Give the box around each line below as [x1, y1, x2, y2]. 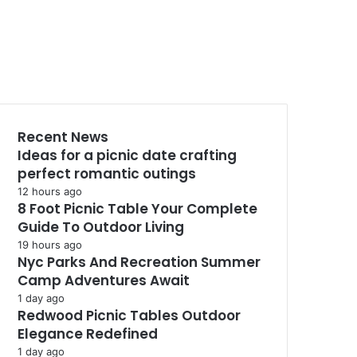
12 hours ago [18, 185, 82, 198]
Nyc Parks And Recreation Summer [18, 253, 261, 272]
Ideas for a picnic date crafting [18, 146, 237, 165]
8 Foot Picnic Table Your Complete [18, 199, 257, 218]
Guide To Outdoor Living [18, 218, 184, 237]
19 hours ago [18, 238, 82, 251]
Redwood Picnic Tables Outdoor [18, 306, 241, 325]
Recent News [18, 127, 108, 147]
